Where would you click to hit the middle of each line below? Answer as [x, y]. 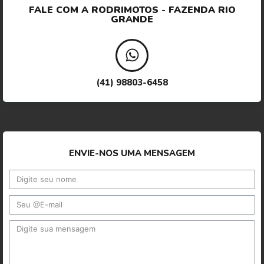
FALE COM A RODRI [76, 10]
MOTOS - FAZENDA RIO [179, 10]
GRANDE [132, 19]
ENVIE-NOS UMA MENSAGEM [132, 153]
